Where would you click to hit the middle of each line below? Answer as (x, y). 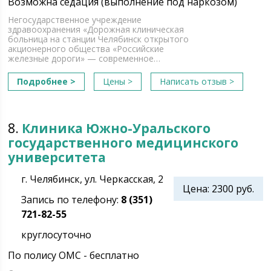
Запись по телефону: (71, 200)
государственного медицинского (123, 143)
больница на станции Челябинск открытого (99, 39)
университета (57, 157)
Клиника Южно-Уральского (116, 128)
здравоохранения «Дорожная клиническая (96, 29)
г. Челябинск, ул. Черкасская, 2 (93, 179)
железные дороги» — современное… (84, 58)
